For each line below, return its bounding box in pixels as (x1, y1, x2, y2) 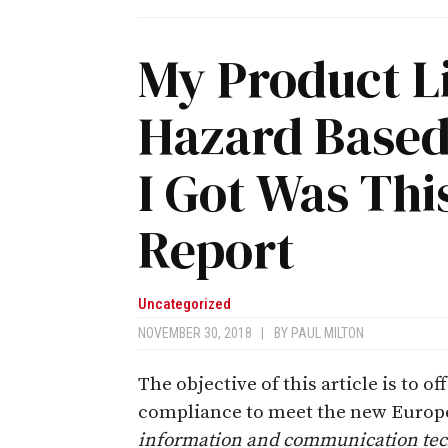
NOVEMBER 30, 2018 (138, 324, 261, 341)
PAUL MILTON (291, 324, 364, 341)
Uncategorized (138, 294, 231, 313)
